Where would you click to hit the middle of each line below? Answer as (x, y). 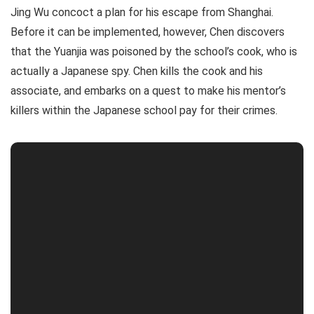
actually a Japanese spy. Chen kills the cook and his (137, 71)
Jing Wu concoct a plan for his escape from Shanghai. (142, 12)
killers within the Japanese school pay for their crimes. (144, 110)
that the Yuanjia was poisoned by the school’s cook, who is (154, 52)
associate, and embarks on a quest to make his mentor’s (148, 91)
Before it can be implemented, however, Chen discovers (148, 32)
